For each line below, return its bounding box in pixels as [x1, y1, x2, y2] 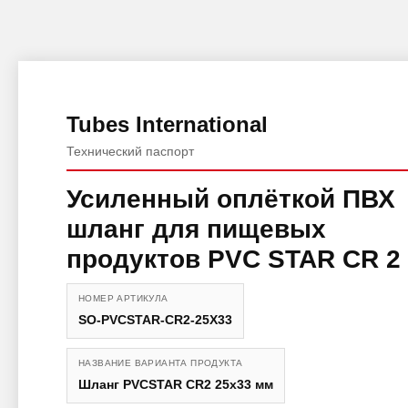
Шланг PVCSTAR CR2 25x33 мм [77, 376, 273, 392]
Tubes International [66, 111, 268, 137]
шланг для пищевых [66, 214, 326, 243]
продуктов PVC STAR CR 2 [66, 244, 401, 273]
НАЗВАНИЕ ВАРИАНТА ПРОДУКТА [77, 357, 243, 368]
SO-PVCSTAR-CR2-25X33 [77, 311, 232, 327]
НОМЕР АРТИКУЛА [77, 292, 168, 303]
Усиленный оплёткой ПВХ [66, 184, 395, 213]
